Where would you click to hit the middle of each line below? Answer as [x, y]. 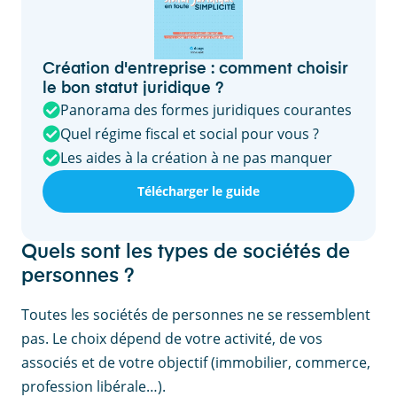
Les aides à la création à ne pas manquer [196, 157]
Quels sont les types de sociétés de [186, 252]
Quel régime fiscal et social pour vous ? [190, 133]
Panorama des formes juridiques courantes [206, 109]
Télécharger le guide [198, 191]
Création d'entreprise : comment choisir [195, 69]
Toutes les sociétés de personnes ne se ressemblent [196, 314]
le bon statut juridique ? [133, 88]
